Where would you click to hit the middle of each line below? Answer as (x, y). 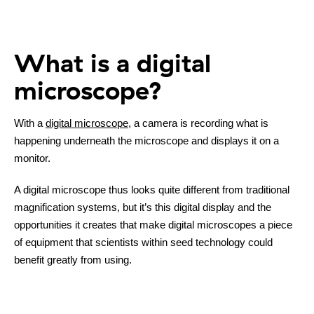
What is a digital (112, 63)
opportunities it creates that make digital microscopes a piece (153, 225)
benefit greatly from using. (73, 260)
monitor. (32, 158)
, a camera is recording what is (198, 123)
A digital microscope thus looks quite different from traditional (152, 190)
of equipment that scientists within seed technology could (143, 243)
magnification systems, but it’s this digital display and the (143, 207)
